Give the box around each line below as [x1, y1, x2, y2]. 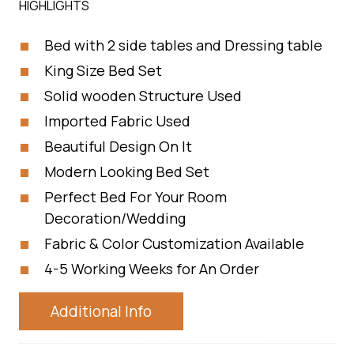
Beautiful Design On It [44, 137, 192, 156]
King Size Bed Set [44, 61, 162, 80]
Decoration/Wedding [44, 209, 186, 228]
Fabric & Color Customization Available [44, 234, 304, 253]
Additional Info [51, 301, 152, 322]
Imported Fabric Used [44, 111, 190, 130]
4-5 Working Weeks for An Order [44, 259, 259, 278]
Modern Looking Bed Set [44, 162, 209, 181]
